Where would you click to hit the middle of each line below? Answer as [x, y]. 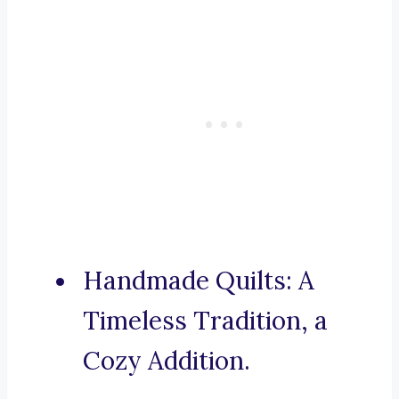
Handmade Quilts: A [199, 281]
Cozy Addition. [167, 361]
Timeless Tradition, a [205, 321]
